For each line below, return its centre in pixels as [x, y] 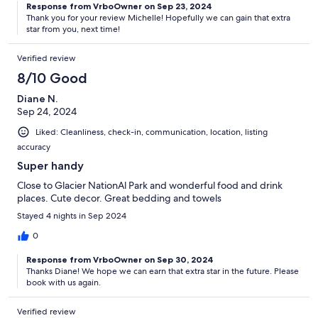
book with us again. [64, 283]
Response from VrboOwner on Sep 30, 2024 [120, 260]
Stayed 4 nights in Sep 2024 [72, 216]
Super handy [50, 166]
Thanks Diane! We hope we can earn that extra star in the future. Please [163, 272]
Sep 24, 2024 [47, 111]
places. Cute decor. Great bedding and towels [119, 198]
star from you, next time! [73, 29]
